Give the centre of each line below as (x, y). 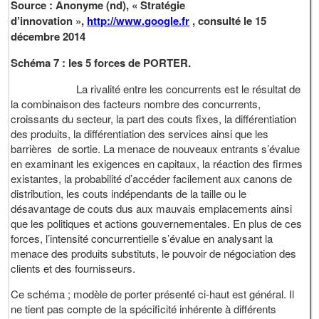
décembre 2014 (48, 36)
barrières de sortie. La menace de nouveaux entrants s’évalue (156, 148)
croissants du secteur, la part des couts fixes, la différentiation (154, 118)
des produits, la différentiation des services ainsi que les (140, 133)
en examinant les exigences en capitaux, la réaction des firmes (157, 163)
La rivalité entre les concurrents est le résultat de (156, 88)
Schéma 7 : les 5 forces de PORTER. (101, 62)
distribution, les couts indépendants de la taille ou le (129, 193)
